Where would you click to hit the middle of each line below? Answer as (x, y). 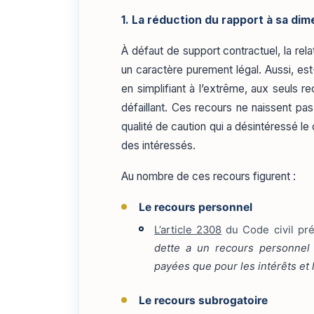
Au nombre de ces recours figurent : (209, 176)
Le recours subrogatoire (203, 301)
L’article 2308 (188, 230)
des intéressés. (158, 145)
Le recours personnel (195, 207)
